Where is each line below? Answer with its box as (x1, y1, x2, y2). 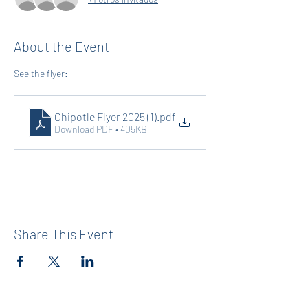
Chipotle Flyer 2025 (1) (54, 109, 157, 123)
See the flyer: (14, 67, 70, 79)
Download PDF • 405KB (54, 122, 147, 135)
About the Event (14, 38, 109, 54)
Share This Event (14, 225, 113, 242)
